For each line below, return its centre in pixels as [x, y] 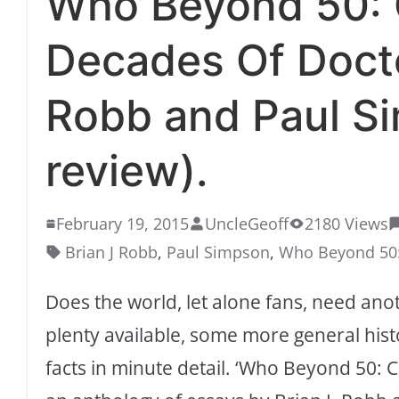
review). [127, 171]
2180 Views [346, 224]
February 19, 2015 [122, 224]
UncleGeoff [247, 224]
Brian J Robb [111, 252]
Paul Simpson [218, 252]
